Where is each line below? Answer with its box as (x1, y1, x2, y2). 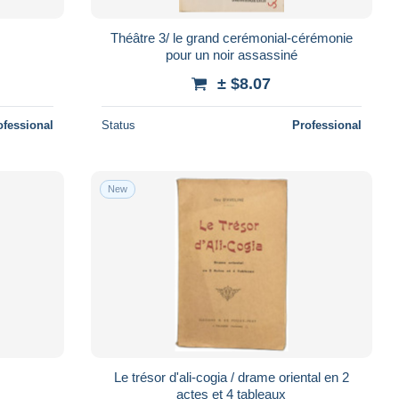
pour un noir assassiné (165, 46, 297, 62)
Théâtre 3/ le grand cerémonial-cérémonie (110, 29, 353, 45)
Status (101, 118, 135, 132)
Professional (291, 118, 362, 132)
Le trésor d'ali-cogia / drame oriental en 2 (113, 369, 349, 385)
